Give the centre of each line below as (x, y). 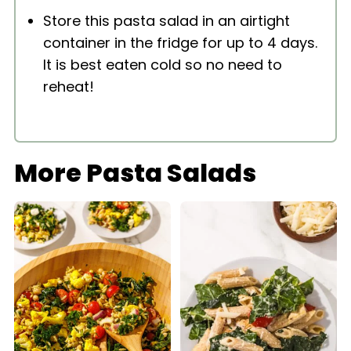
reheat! (68, 86)
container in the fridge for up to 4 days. (180, 42)
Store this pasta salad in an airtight (166, 20)
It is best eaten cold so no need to (162, 64)
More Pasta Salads (135, 172)
